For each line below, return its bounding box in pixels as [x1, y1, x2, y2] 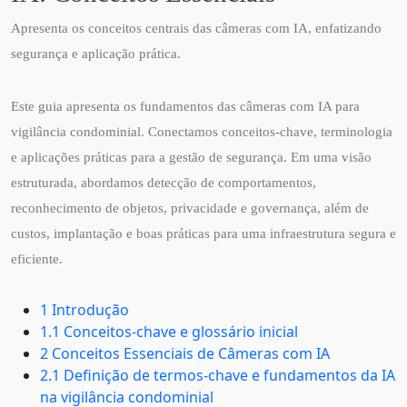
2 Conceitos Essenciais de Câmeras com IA [40, 343, 330, 363]
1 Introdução [40, 300, 129, 320]
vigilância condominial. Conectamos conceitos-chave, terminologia [11, 124, 392, 139]
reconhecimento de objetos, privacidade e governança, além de [11, 201, 369, 215]
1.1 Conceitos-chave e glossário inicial [40, 322, 298, 342]
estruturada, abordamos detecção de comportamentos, [11, 175, 316, 190]
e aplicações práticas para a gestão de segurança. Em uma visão [11, 150, 372, 164]
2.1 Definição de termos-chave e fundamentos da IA [40, 365, 395, 385]
